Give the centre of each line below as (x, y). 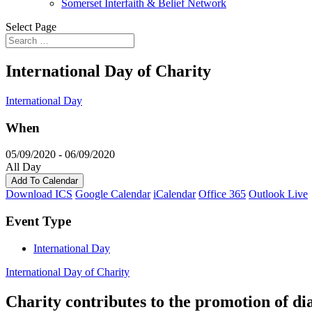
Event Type (38, 221)
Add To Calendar (45, 181)
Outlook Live (278, 194)
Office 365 (222, 194)
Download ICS (39, 194)
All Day (23, 167)
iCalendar (174, 194)
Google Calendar (113, 194)
